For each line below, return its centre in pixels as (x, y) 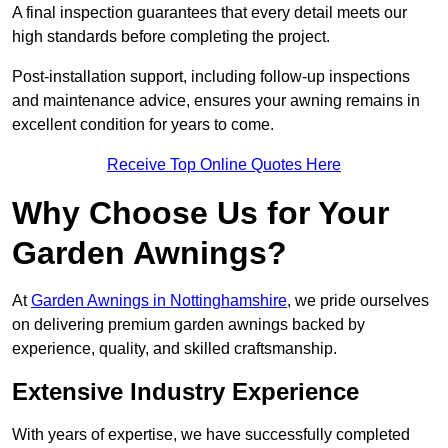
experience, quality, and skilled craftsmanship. (174, 349)
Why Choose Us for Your (200, 213)
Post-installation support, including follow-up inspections (211, 77)
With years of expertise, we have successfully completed (211, 435)
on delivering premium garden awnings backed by (188, 325)
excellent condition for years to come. (143, 125)
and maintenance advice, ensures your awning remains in (216, 101)
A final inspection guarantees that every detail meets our (209, 13)
